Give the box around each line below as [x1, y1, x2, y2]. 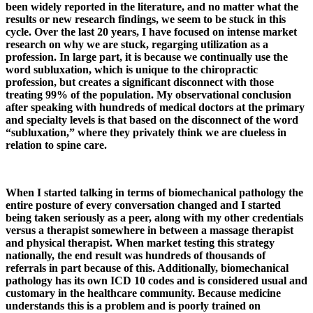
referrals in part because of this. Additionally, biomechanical [6, 262, 289, 275]
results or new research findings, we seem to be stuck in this [6, 13, 286, 26]
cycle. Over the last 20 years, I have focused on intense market [6, 26, 297, 38]
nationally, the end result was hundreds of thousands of [6, 249, 265, 262]
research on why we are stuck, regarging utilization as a [6, 38, 268, 51]
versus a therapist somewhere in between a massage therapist [6, 224, 293, 237]
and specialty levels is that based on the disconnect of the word [6, 114, 298, 126]
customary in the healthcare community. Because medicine [6, 287, 281, 300]
